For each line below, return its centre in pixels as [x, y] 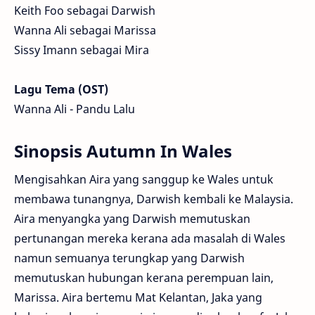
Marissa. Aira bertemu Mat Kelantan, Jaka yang [138, 298]
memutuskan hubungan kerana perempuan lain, [144, 278]
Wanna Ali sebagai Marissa [85, 31]
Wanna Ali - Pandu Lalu [75, 109]
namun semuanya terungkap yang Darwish [129, 258]
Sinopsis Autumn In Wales [123, 151]
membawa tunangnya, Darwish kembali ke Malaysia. [154, 199]
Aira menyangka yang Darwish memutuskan [132, 219]
